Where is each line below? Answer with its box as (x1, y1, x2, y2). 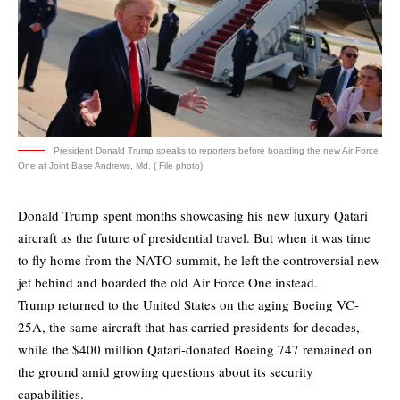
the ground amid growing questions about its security (18, 362, 313, 381)
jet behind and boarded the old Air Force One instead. (18, 273, 318, 292)
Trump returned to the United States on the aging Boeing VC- (18, 296, 359, 314)
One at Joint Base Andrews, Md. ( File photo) (18, 161, 203, 171)
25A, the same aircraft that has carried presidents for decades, (18, 318, 360, 337)
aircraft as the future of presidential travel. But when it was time (18, 229, 371, 247)
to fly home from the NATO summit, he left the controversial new (18, 251, 380, 270)
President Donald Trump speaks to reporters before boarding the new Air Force (54, 146, 379, 156)
